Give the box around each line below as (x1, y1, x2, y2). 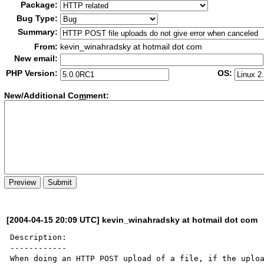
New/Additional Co (4, 91, 80, 101)
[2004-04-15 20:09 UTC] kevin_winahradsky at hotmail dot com (6, 214, 258, 225)
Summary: (18, 27, 58, 37)
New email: (14, 54, 58, 63)
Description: (10, 232, 67, 242)
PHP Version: (6, 68, 58, 78)
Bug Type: (16, 14, 58, 23)
